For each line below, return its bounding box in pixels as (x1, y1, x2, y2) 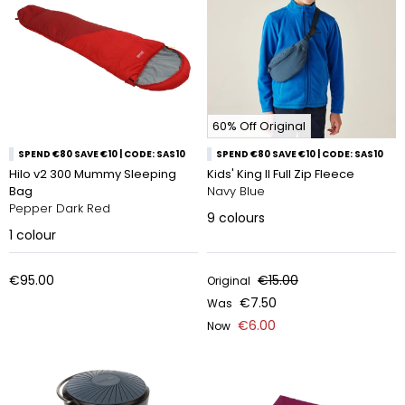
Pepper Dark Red (9, 200, 110, 217)
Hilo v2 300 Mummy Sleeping (9, 165, 176, 183)
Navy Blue (207, 183, 265, 200)
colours (219, 209, 265, 227)
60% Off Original (212, 118, 306, 135)
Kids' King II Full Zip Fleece (207, 165, 354, 183)
